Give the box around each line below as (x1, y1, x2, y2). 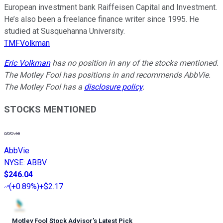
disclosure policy (84, 82, 142, 92)
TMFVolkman (4, 38, 50, 48)
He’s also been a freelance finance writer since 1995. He (4, 14, 199, 24)
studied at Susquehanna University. (4, 26, 125, 36)
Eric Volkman (4, 58, 50, 68)
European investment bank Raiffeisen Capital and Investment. (4, 2, 217, 12)
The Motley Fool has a (4, 82, 84, 92)
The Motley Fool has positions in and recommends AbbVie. (4, 70, 211, 80)
